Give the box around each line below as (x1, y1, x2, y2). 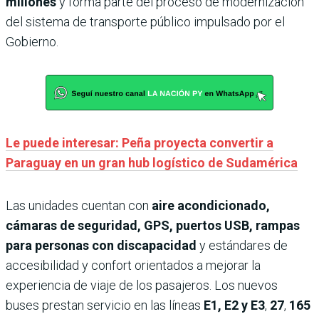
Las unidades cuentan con (6, 198, 152, 214)
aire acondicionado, (152, 198, 270, 214)
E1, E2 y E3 (204, 298, 265, 313)
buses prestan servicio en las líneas (6, 298, 204, 313)
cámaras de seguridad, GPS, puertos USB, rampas (6, 218, 300, 234)
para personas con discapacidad (6, 238, 197, 253)
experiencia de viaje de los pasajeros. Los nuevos (6, 278, 278, 293)
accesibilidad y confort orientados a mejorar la (6, 258, 261, 273)
